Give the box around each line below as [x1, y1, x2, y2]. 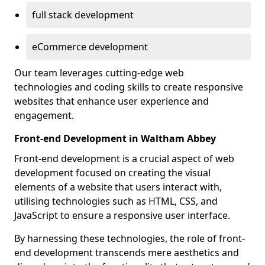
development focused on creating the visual [14, 166, 211, 179]
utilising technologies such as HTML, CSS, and [14, 195, 218, 208]
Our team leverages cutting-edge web [14, 66, 184, 79]
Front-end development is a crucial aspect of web [14, 152, 234, 165]
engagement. [14, 109, 74, 122]
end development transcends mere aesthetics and [14, 246, 239, 259]
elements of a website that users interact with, [14, 180, 222, 193]
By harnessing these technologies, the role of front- [14, 232, 245, 245]
